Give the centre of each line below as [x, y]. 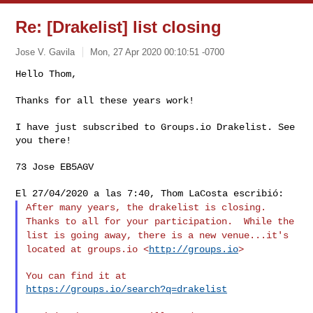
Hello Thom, [46, 74]
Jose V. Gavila [45, 52]
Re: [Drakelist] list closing [119, 27]
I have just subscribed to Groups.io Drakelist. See [155, 127]
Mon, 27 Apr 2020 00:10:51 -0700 [158, 52]
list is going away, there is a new [124, 235]
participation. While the [225, 221]
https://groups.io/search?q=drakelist [127, 289]
